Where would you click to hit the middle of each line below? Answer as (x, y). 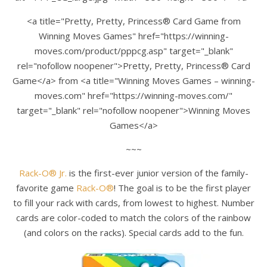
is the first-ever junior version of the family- (157, 173)
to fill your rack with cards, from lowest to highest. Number (133, 202)
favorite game (46, 187)
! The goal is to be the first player (182, 187)
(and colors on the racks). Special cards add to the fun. (133, 232)
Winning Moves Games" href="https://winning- (133, 35)
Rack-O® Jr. (43, 173)
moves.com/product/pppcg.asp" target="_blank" (133, 50)
